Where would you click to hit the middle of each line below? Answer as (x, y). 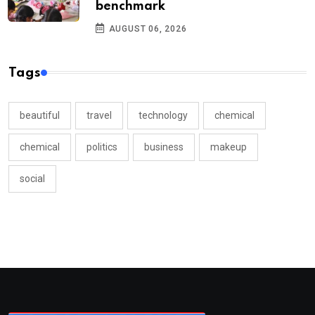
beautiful (40, 115)
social (32, 178)
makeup (229, 147)
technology (163, 115)
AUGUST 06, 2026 (146, 28)
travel (99, 115)
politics (102, 147)
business (164, 147)
